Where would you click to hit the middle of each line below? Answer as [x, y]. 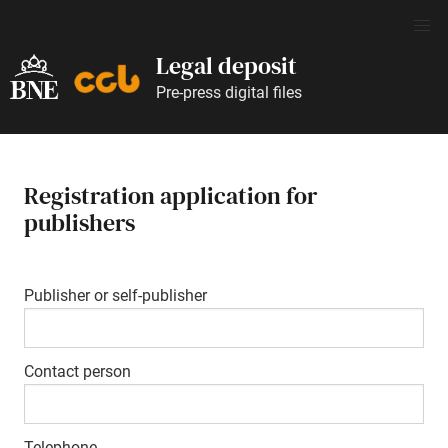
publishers [79, 223]
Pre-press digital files [229, 92]
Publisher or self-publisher [115, 296]
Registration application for [170, 196]
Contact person [77, 372]
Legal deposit [226, 65]
